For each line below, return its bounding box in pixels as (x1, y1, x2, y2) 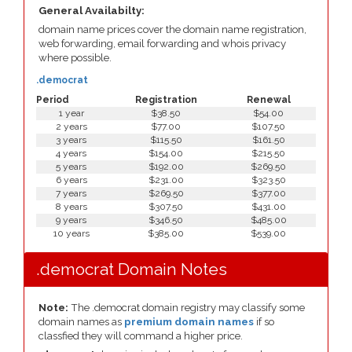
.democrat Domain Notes (36, 259, 227, 279)
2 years (55, 121, 87, 132)
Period (36, 94, 69, 105)
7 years (56, 188, 86, 199)
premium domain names (124, 316, 254, 328)
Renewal (246, 94, 291, 105)
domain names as (38, 316, 124, 328)
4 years (56, 148, 86, 159)
